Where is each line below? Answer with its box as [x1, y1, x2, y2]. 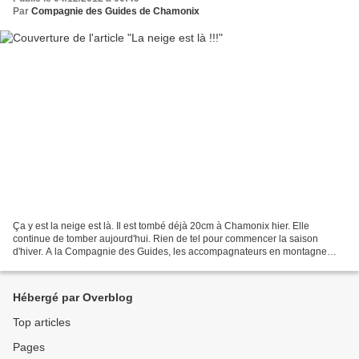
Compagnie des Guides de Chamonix [31, 6, 200, 18]
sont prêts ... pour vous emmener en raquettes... [13, 258, 219, 270]
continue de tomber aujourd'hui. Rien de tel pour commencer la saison [13, 232, 318, 244]
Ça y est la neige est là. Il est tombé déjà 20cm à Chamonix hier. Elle [13, 220, 309, 232]
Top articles [13, 316, 71, 329]
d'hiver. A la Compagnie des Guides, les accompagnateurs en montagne [13, 245, 327, 257]
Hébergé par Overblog [13, 291, 133, 304]
